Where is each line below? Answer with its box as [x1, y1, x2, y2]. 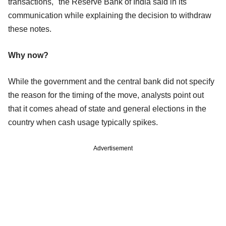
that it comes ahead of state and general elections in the [8, 104, 206, 113]
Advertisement [93, 144, 133, 152]
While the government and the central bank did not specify [8, 77, 214, 86]
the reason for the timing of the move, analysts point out [8, 90, 204, 99]
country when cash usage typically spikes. [8, 118, 158, 127]
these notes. [8, 24, 51, 33]
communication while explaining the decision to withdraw [8, 11, 211, 20]
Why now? [8, 50, 48, 60]
